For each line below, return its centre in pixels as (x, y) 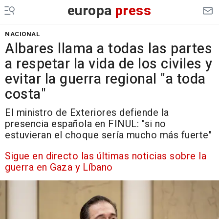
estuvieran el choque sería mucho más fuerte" (108, 135)
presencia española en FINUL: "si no (86, 124)
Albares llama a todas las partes (109, 49)
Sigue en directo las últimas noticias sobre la (106, 156)
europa (90, 11)
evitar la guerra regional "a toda (105, 79)
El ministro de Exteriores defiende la (87, 113)
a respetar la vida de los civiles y (109, 64)
